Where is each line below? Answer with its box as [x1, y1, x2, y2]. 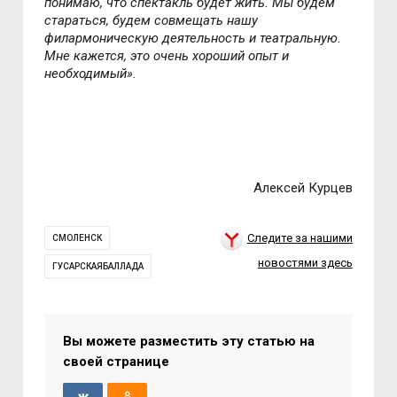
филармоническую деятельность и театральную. [44, 29, 342, 46]
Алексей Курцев [253, 179, 353, 196]
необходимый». [44, 65, 137, 82]
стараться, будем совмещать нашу [44, 12, 259, 28]
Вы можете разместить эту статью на [63, 332, 315, 349]
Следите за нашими [246, 230, 353, 245]
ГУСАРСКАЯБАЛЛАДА [52, 261, 144, 271]
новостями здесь [257, 255, 353, 269]
